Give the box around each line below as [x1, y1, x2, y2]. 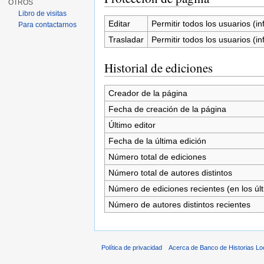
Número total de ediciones [108, 151, 206, 161]
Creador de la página [108, 88, 187, 98]
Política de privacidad [101, 244, 162, 252]
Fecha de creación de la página [108, 104, 226, 114]
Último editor [108, 120, 156, 130]
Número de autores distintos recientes [108, 199, 250, 209]
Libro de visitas [18, 9, 67, 18]
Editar [108, 18, 130, 28]
